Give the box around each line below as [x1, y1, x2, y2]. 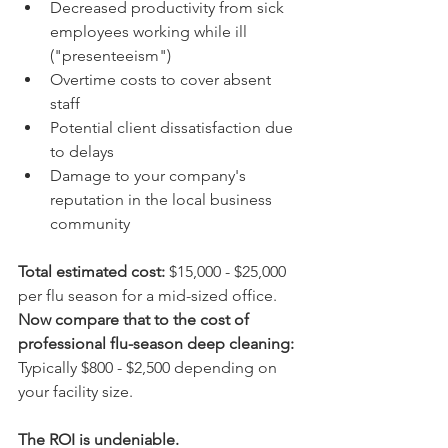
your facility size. [18, 382, 133, 401]
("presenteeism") [50, 46, 171, 65]
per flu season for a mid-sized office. [18, 286, 285, 305]
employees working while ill [50, 22, 251, 41]
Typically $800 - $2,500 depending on [18, 358, 281, 377]
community [50, 214, 130, 233]
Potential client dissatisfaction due [50, 118, 297, 137]
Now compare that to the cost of [18, 310, 253, 329]
